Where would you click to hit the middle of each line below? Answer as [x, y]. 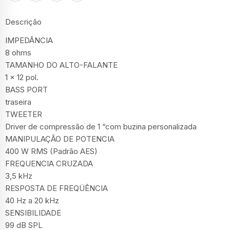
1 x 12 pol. [22, 77]
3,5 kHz [19, 176]
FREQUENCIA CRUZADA [49, 163]
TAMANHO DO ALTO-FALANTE [61, 65]
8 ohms [18, 52]
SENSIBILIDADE [33, 213]
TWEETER [24, 114]
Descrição [23, 22]
